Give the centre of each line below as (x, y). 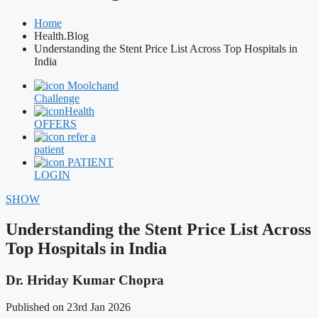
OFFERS (55, 124)
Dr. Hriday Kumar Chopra (85, 280)
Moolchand (93, 85)
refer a (82, 136)
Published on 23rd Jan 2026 (68, 307)
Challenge (57, 98)
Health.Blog (61, 35)
